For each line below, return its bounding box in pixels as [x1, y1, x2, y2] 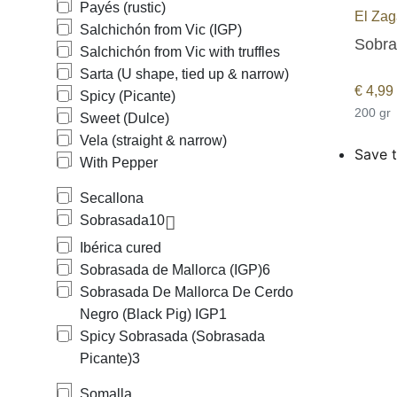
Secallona [80, 191, 144, 206]
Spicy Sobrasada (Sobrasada [80, 329, 265, 344]
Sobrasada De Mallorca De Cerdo [80, 284, 293, 300]
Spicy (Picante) [80, 89, 175, 104]
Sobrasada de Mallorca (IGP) [80, 262, 262, 277]
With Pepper [80, 155, 158, 170]
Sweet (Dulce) [80, 111, 169, 126]
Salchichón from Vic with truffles [80, 44, 280, 59]
